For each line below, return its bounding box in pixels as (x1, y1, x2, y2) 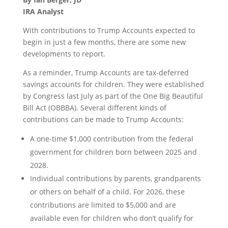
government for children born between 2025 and (30, 147, 197, 157)
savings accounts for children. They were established (22, 79, 204, 89)
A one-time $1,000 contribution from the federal (30, 134, 193, 144)
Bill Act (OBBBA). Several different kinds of (22, 103, 166, 112)
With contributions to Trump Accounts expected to (22, 25, 195, 35)
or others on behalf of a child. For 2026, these (30, 187, 185, 196)
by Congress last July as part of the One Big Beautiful (22, 91, 203, 101)
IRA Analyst (22, 7, 64, 16)
